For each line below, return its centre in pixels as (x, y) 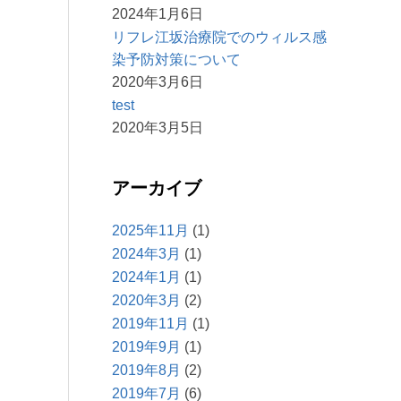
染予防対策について (176, 59)
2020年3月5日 (158, 127)
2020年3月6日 (158, 81)
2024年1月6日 (158, 13)
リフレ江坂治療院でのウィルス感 (219, 37)
